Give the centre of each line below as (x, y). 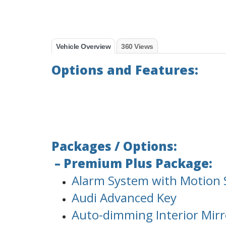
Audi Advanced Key (124, 198)
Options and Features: (125, 70)
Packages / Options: (114, 146)
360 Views (137, 47)
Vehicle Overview (83, 47)
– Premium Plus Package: (132, 163)
